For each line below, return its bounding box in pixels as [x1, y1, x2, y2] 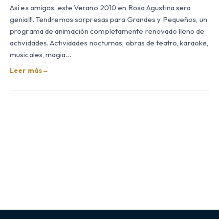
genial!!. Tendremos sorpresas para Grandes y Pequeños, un [10, 15, 207, 24]
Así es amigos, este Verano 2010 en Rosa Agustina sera [10, 3, 191, 13]
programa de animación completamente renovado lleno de [10, 26, 205, 36]
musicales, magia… [10, 50, 71, 60]
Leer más [10, 66, 42, 75]
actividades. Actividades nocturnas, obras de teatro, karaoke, [10, 38, 209, 48]
